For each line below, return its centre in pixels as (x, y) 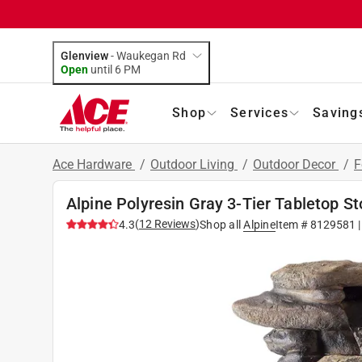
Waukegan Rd (151, 55)
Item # (293, 224)
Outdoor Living (194, 164)
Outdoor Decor (296, 164)
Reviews (174, 223)
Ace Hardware (94, 164)
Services (259, 112)
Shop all (220, 224)
